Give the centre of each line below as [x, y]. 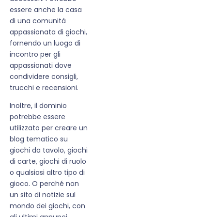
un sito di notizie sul [43, 194]
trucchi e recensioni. [44, 87]
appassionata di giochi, [48, 32]
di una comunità [38, 21]
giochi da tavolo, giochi [49, 150]
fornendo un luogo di [45, 43]
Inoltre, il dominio [38, 105]
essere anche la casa [46, 9]
